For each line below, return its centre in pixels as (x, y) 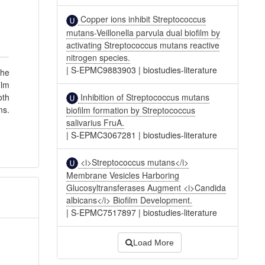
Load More (153, 243)
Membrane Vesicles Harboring (123, 175)
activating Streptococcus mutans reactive (143, 45)
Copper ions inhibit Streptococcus (142, 19)
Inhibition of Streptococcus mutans (144, 97)
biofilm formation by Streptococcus (131, 110)
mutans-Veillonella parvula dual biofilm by (143, 32)
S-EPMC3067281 (104, 135)
